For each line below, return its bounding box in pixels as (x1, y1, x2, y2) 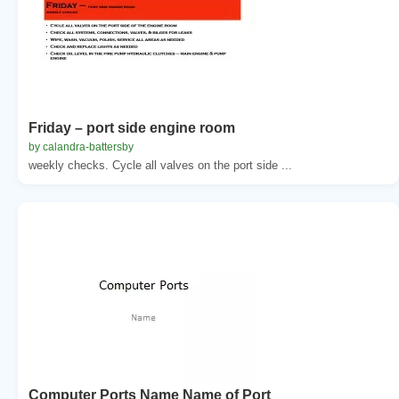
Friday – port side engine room (28, 119, 235, 135)
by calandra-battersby (28, 140, 134, 153)
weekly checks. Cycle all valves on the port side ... (28, 158, 292, 172)
